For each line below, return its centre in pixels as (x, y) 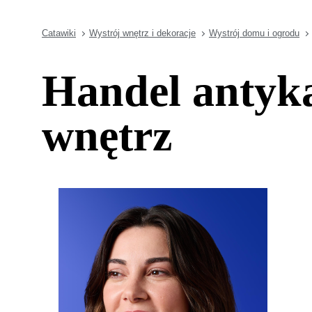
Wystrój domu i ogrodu (254, 33)
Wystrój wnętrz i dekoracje (142, 33)
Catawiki (59, 33)
